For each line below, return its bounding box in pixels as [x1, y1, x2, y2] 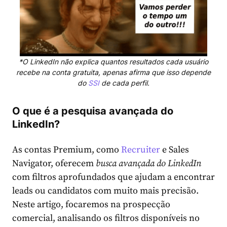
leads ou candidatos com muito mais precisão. [12, 185, 199, 197]
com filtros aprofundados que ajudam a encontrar [12, 171, 215, 183]
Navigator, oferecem [12, 158, 96, 170]
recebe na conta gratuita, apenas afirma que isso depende [16, 68, 211, 77]
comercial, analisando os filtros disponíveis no [12, 212, 200, 224]
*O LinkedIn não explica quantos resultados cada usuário [19, 57, 208, 66]
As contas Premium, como [12, 144, 121, 156]
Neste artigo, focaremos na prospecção [12, 199, 170, 211]
